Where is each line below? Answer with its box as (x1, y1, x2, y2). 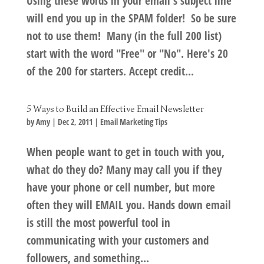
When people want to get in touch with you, (26, 144, 225, 160)
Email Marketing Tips (100, 115, 167, 127)
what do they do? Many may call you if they (26, 161, 222, 177)
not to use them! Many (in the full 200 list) (26, 28, 222, 44)
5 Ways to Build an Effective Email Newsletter (26, 103, 204, 115)
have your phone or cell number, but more (26, 179, 215, 195)
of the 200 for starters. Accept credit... (26, 63, 194, 79)
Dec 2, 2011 (57, 115, 93, 127)
